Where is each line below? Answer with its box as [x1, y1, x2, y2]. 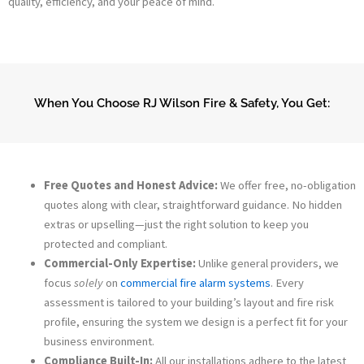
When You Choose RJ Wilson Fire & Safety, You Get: [34, 95, 330, 110]
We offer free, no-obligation [217, 177, 356, 193]
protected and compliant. [43, 236, 167, 251]
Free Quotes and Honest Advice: [43, 177, 218, 193]
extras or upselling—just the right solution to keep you [43, 216, 309, 232]
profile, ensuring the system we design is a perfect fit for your [43, 314, 348, 329]
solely [73, 275, 103, 290]
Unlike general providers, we [195, 255, 339, 271]
